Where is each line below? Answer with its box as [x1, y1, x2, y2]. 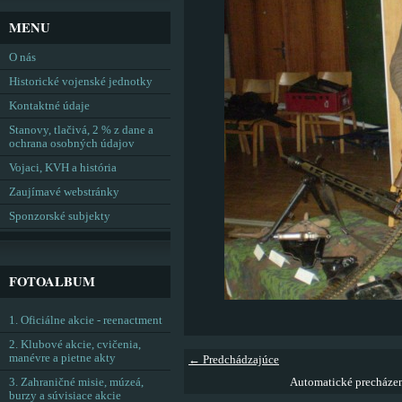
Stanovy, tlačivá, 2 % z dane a [9, 124, 153, 136]
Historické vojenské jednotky [9, 75, 153, 88]
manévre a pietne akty [9, 352, 116, 364]
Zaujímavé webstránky [9, 186, 119, 198]
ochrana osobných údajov [9, 137, 135, 150]
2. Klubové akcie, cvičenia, [9, 338, 141, 351]
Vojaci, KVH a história [9, 162, 117, 174]
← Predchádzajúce [188, 354, 279, 366]
